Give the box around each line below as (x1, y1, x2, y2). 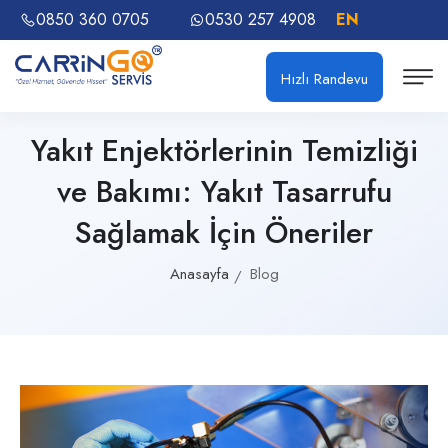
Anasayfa (169, 263, 229, 285)
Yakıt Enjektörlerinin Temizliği (30, 129, 418, 172)
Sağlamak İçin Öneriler (75, 211, 373, 254)
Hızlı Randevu (281, 67, 368, 90)
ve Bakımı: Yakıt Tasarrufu (56, 170, 392, 213)
